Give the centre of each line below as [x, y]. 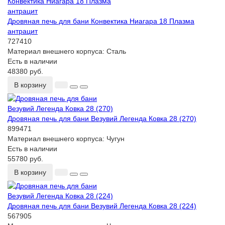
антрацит [23, 31]
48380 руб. [25, 72]
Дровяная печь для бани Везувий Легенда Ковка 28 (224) [102, 206]
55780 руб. [25, 159]
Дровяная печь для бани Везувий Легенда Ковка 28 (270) [102, 119]
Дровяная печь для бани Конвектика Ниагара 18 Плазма [101, 21]
